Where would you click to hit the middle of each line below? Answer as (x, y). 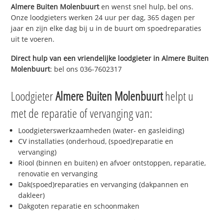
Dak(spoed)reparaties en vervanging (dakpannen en (104, 185)
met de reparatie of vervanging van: (82, 113)
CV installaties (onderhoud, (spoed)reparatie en (96, 141)
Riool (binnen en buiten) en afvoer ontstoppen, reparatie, (112, 163)
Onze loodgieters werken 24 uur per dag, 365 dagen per (103, 17)
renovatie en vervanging (58, 174)
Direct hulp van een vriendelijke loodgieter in (86, 58)
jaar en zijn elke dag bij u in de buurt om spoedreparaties (106, 28)
